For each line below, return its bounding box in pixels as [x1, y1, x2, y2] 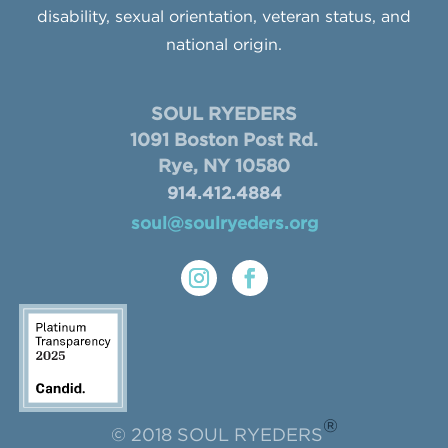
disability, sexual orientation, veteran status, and [37, 10, 411, 25]
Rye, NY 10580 [158, 159, 290, 175]
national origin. [166, 38, 282, 53]
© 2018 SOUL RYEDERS [110, 428, 323, 444]
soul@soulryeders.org [130, 217, 318, 232]
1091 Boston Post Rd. [130, 133, 318, 149]
